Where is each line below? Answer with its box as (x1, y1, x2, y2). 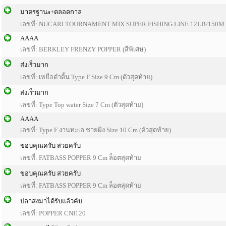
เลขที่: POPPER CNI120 (20, 209, 86, 217)
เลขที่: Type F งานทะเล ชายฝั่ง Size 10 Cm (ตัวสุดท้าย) (20, 126, 171, 134)
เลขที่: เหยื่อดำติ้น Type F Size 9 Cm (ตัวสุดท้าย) (20, 73, 152, 81)
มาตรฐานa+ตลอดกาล (20, 8, 82, 16)
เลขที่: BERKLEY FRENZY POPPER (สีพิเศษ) (20, 45, 146, 53)
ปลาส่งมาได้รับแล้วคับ (20, 197, 82, 205)
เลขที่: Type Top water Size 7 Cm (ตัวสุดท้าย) (20, 101, 143, 108)
